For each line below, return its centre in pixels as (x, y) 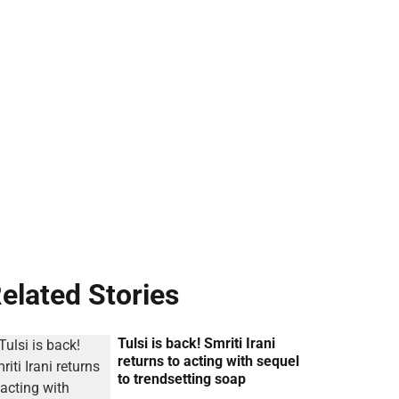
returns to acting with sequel (209, 361)
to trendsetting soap (182, 379)
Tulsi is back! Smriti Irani (197, 343)
